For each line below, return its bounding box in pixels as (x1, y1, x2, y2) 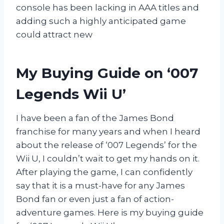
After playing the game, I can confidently (16, 166, 192, 177)
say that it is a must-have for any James (16, 180, 185, 190)
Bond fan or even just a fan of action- (16, 193, 174, 204)
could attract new (16, 29, 92, 39)
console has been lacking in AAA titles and (16, 2, 199, 12)
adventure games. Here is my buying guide (16, 207, 203, 217)
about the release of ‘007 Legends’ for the (16, 139, 197, 150)
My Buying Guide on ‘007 (16, 64, 198, 81)
